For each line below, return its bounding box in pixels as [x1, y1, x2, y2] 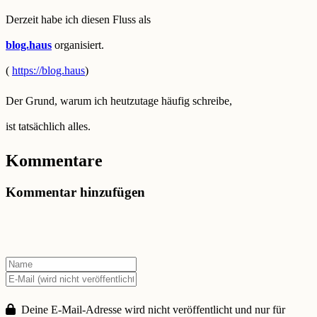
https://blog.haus [12, 64, 85, 76]
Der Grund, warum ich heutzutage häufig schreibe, [6, 95, 232, 108]
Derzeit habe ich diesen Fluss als [6, 13, 151, 25]
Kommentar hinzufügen [6, 184, 145, 200]
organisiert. [52, 38, 104, 51]
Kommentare [6, 151, 103, 170]
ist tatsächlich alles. [6, 120, 91, 133]
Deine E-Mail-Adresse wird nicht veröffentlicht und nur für [18, 303, 285, 316]
